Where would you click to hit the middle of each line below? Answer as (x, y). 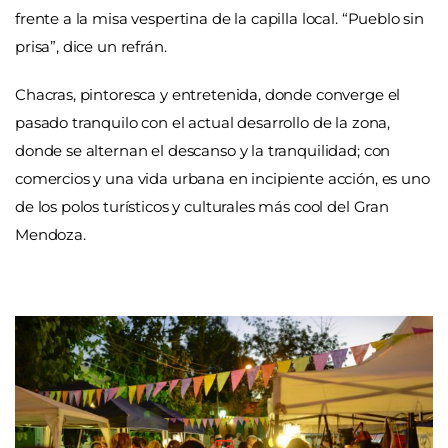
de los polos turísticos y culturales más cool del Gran (202, 206)
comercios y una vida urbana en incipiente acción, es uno (222, 178)
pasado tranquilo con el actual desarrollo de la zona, (203, 122)
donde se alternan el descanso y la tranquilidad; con (203, 150)
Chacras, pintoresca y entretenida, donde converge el (208, 94)
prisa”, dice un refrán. (91, 47)
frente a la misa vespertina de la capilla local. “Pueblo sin (220, 19)
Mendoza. (50, 234)
